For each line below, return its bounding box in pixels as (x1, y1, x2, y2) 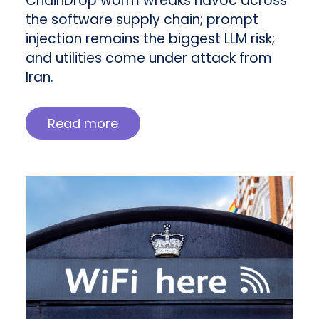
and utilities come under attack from (25, 48, 272, 68)
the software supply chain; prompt (25, 9, 258, 29)
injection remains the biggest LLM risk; (25, 28, 275, 48)
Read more (47, 115, 118, 133)
